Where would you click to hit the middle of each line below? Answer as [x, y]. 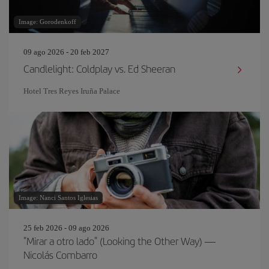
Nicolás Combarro [60, 255]
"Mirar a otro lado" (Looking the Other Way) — [119, 241]
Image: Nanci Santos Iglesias [58, 198]
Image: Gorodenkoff [47, 22]
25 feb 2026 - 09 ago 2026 [66, 228]
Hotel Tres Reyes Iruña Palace [72, 91]
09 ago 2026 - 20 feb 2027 [66, 52]
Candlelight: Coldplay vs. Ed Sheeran [99, 68]
